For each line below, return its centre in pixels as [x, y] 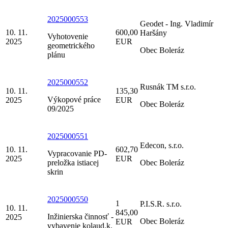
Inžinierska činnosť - [80, 216]
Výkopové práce [74, 99]
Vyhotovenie [68, 36]
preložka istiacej [73, 162]
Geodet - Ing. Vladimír [177, 23]
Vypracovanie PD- [77, 153]
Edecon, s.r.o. [162, 145]
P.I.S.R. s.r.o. [161, 204]
